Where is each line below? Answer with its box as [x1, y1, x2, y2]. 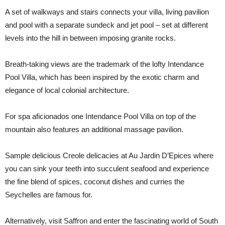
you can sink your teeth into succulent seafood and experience [5, 164, 209, 173]
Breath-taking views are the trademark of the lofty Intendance [5, 60, 204, 68]
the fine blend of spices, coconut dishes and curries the [5, 177, 184, 186]
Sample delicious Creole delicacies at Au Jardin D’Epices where [5, 151, 213, 160]
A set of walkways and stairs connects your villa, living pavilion [5, 8, 209, 16]
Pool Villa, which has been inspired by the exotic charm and [5, 73, 199, 81]
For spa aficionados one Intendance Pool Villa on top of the [5, 112, 196, 121]
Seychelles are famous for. [5, 190, 92, 199]
